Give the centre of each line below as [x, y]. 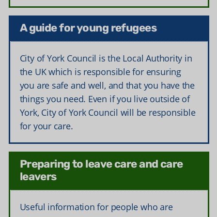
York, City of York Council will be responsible [108, 113]
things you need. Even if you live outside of [105, 99]
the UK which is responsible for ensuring [100, 72]
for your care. [46, 126]
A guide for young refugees [88, 29]
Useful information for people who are [96, 207]
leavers [38, 178]
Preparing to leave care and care [101, 165]
